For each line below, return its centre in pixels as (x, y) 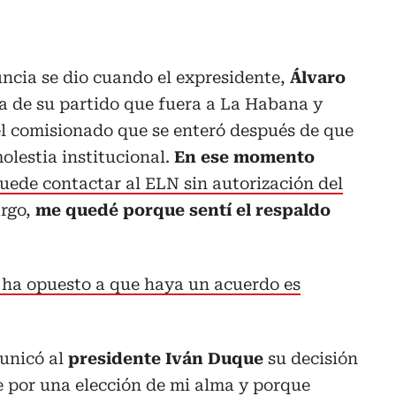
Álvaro (318, 78)
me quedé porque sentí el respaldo (183, 210)
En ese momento (244, 157)
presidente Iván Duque (164, 359)
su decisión (311, 359)
